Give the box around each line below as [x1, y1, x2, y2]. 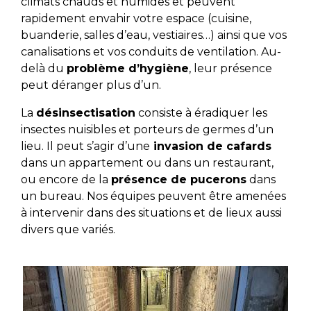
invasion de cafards [149, 140, 271, 153]
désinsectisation [35, 106, 135, 120]
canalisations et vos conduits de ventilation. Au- [20, 45, 281, 59]
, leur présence [188, 62, 272, 76]
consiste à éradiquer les [135, 106, 267, 120]
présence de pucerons [110, 173, 246, 187]
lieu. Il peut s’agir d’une [20, 140, 150, 153]
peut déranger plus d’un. [20, 78, 161, 92]
